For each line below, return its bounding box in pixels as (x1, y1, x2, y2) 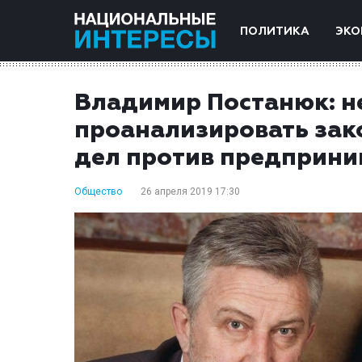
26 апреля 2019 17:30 (141, 186, 240, 197)
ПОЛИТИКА (240, 26, 309, 37)
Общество (74, 186, 122, 197)
